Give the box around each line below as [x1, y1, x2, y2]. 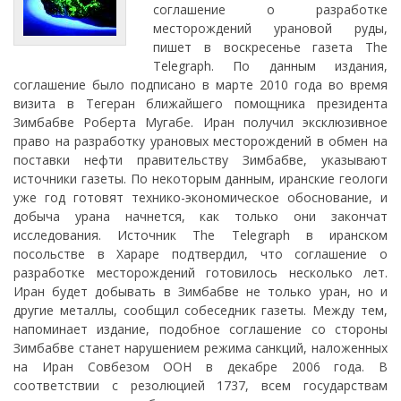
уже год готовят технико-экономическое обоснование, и [13, 188, 388, 206]
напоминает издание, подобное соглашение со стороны [13, 320, 388, 337]
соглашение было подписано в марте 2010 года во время [13, 75, 388, 93]
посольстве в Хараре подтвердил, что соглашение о [13, 244, 388, 262]
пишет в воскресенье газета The [153, 38, 388, 55]
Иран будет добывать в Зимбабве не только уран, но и [13, 282, 388, 300]
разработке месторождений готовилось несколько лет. [13, 263, 388, 281]
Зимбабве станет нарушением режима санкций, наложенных [13, 338, 388, 356]
